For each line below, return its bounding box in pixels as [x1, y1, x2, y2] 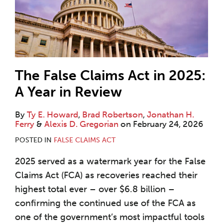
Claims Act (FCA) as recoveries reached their [15, 169, 198, 181]
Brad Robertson [82, 109, 143, 119]
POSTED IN [15, 135, 54, 144]
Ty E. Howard [27, 109, 78, 119]
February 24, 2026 [133, 118, 203, 129]
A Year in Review [15, 83, 122, 100]
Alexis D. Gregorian [44, 118, 118, 129]
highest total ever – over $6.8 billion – [15, 183, 175, 195]
